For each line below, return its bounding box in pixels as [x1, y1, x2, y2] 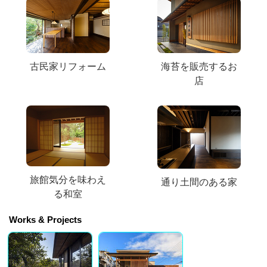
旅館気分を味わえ [30, 172, 106, 187]
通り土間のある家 [161, 175, 237, 189]
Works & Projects [9, 214, 82, 225]
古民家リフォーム [30, 59, 106, 73]
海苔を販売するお [161, 59, 237, 73]
